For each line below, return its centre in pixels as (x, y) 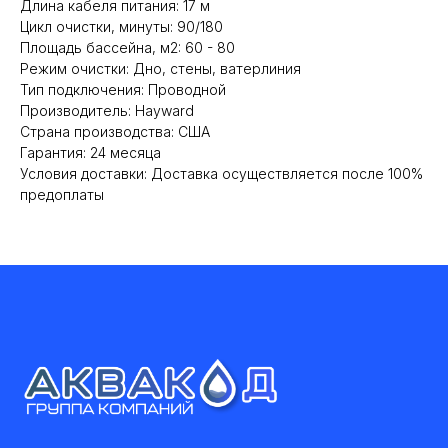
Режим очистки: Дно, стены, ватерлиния (160, 68)
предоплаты (62, 194)
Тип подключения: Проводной (123, 89)
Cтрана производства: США (115, 131)
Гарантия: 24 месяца (90, 152)
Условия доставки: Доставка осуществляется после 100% (221, 173)
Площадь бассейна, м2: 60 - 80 (127, 47)
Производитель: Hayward (107, 110)
